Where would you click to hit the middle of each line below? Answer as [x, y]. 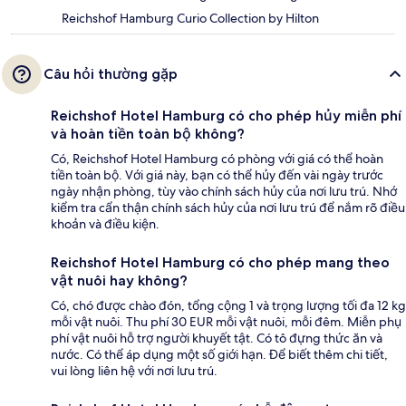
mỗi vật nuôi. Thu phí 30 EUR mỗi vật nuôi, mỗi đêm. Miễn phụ [226, 321]
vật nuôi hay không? [119, 280]
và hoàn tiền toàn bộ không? [148, 133]
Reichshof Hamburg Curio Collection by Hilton [190, 18]
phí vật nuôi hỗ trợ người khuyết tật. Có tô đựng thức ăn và [217, 338]
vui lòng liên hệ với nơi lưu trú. [134, 370]
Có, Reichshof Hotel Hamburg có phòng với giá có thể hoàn [217, 158]
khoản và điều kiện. [105, 223]
